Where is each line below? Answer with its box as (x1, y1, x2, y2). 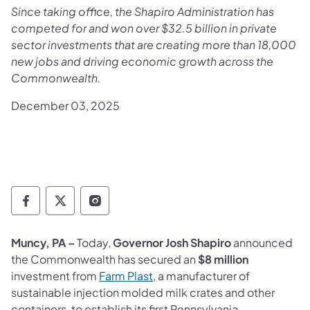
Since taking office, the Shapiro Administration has (11, 3, 274, 19)
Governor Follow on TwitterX (59, 197, 241, 215)
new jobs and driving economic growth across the (11, 53, 273, 69)
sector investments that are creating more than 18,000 (11, 37, 296, 52)
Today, (77, 235, 111, 250)
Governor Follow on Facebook (24, 197, 220, 215)
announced (233, 235, 293, 250)
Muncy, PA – (11, 235, 77, 250)
